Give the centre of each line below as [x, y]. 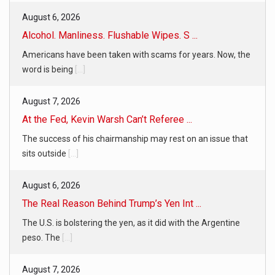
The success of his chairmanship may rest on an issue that [135, 138]
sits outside [45, 153]
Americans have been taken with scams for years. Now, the [136, 54]
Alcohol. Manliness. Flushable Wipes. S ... [110, 35]
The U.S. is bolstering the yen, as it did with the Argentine [131, 223]
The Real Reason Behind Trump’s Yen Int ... [112, 203]
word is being [48, 69]
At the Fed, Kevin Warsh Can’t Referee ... [107, 119]
